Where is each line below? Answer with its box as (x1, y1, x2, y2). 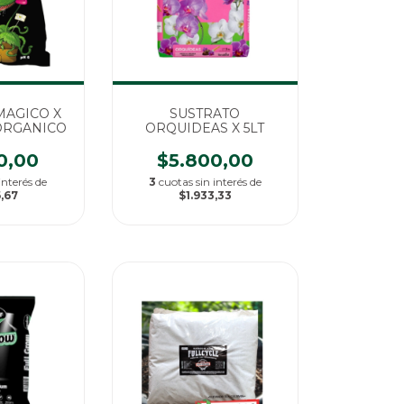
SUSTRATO (170, 106, 241, 123)
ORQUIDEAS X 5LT (145, 120, 265, 137)
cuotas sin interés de (158, 175, 262, 189)
